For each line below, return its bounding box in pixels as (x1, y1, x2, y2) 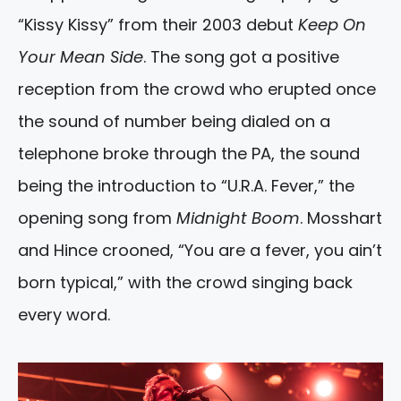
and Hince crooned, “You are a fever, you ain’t (18, 239, 382, 262)
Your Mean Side (18, 46, 143, 69)
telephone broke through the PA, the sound (18, 142, 360, 166)
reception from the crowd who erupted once (18, 78, 376, 101)
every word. (18, 303, 110, 327)
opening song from (18, 207, 176, 230)
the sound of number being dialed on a (18, 110, 330, 133)
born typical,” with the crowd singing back (18, 271, 353, 294)
